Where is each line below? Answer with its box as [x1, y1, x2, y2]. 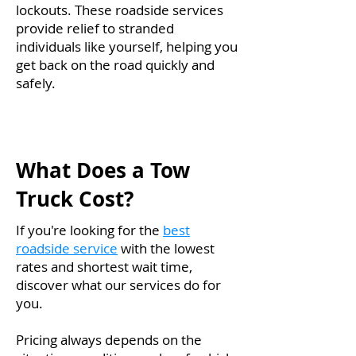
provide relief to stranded [16, 19, 174, 37]
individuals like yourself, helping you [16, 37, 238, 56]
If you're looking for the [16, 221, 163, 239]
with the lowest [118, 239, 215, 257]
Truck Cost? [16, 184, 133, 213]
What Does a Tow [16, 156, 190, 184]
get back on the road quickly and [16, 56, 215, 74]
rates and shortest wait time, [16, 257, 192, 276]
